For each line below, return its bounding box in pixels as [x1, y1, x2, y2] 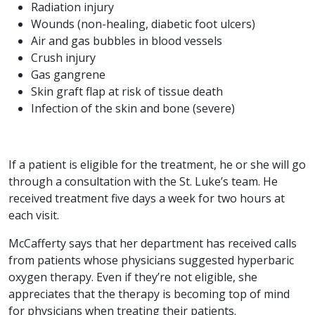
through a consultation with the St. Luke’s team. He [8, 174, 278, 190]
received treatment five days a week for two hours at [8, 191, 285, 207]
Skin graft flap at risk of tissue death [31, 84, 223, 100]
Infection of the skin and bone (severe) [31, 101, 235, 117]
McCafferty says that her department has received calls [8, 236, 297, 252]
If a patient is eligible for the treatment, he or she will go [8, 157, 306, 173]
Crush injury [31, 50, 96, 66]
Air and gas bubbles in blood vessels [31, 33, 222, 49]
